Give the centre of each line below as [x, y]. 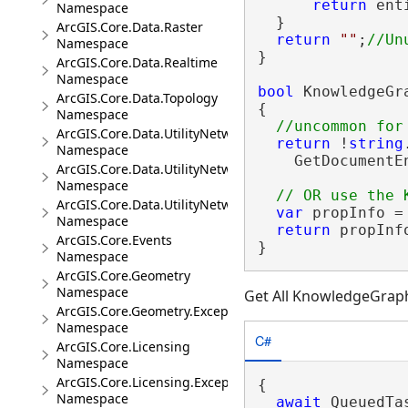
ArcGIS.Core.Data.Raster [130, 27]
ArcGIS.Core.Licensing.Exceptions [158, 382]
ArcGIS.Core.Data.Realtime [137, 62]
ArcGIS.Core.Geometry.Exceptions [158, 311]
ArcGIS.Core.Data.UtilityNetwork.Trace [171, 204]
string [376, 143]
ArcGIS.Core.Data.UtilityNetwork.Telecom [180, 169]
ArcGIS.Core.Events [114, 240]
